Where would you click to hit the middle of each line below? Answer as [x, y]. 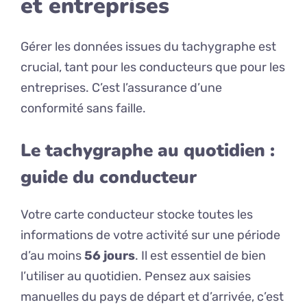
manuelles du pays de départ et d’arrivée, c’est [152, 297]
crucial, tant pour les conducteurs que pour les [153, 67]
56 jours [110, 256]
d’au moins [52, 256]
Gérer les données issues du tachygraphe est [148, 47]
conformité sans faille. [83, 109]
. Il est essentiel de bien [200, 256]
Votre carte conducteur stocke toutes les [137, 215]
